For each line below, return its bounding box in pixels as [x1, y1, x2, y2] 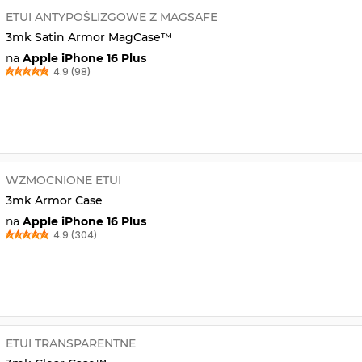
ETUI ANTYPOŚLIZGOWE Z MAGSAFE [5, 9, 217, 24]
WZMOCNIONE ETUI [5, 172, 121, 187]
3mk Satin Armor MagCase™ [5, 29, 172, 44]
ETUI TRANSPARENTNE [5, 335, 136, 351]
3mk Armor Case [5, 192, 103, 208]
